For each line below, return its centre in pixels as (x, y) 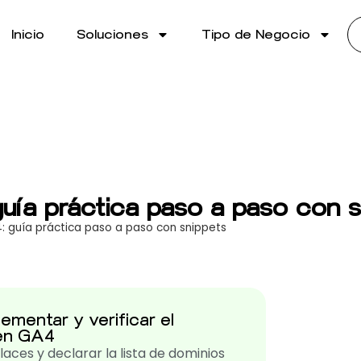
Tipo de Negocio (256, 34)
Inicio (28, 34)
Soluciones (113, 34)
